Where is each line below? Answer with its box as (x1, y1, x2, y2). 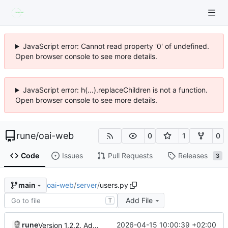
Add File (125, 195, 153, 205)
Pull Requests (107, 151, 153, 160)
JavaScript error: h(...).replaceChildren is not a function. (22, 85, 208, 94)
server (76, 180, 97, 189)
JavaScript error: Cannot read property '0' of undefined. (22, 42, 209, 50)
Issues (62, 151, 83, 160)
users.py (99, 180, 128, 189)
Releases (178, 151, 208, 160)
